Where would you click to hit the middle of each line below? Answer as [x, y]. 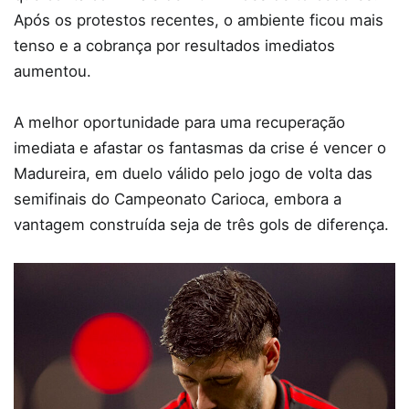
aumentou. [52, 72]
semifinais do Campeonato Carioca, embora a [178, 199]
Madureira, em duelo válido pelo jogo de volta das [193, 174]
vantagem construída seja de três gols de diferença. [201, 225]
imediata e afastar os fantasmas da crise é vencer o [200, 148]
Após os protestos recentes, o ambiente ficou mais [199, 21]
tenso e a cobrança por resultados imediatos [174, 46]
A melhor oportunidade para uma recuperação [179, 123]
